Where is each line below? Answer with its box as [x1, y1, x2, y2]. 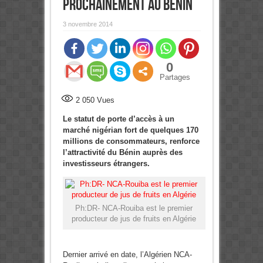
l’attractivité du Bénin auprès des [62, 148, 183, 157]
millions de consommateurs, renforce [62, 137, 200, 146]
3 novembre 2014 [62, 21, 113, 28]
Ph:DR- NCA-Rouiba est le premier [75, 204, 193, 213]
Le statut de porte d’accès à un [62, 114, 174, 124]
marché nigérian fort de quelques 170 [62, 126, 198, 135]
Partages [159, 73, 190, 82]
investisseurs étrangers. [62, 159, 150, 168]
